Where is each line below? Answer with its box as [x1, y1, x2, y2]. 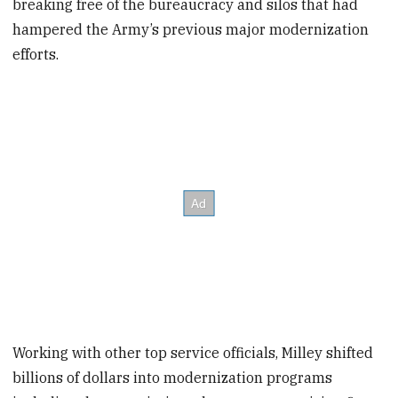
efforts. [12, 45, 60, 64]
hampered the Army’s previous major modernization [12, 20, 370, 39]
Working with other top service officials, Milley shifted [12, 343, 374, 362]
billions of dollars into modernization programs [12, 368, 333, 386]
